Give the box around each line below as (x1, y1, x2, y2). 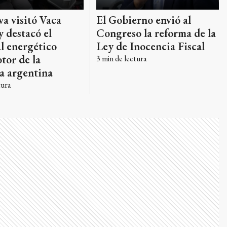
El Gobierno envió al (96, 13, 191, 28)
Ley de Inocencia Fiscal (96, 39, 205, 54)
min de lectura (100, 53, 147, 64)
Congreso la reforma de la (96, 26, 216, 41)
